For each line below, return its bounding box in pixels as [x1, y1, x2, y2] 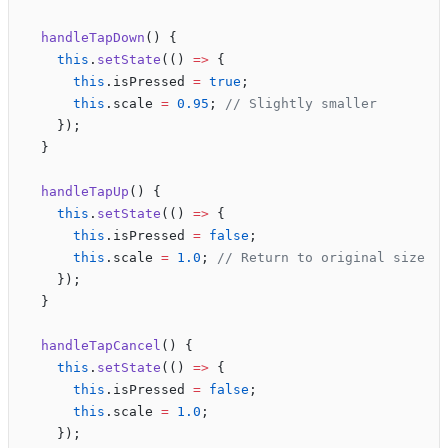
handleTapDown [25, 30, 145, 46]
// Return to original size [217, 250, 425, 266]
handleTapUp [25, 184, 129, 200]
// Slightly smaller [225, 96, 377, 112]
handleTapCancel [25, 338, 161, 354]
